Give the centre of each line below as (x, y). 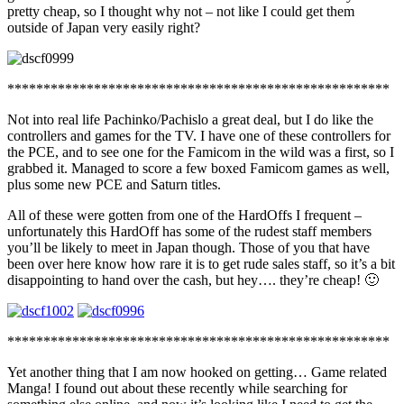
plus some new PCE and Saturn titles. (114, 184)
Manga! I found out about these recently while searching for (177, 388)
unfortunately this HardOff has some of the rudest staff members (189, 231)
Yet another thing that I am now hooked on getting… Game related (197, 372)
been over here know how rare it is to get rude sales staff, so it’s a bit (201, 263)
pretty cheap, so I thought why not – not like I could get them (181, 11)
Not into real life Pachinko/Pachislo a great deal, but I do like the (190, 119)
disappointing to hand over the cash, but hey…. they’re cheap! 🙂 (193, 280)
